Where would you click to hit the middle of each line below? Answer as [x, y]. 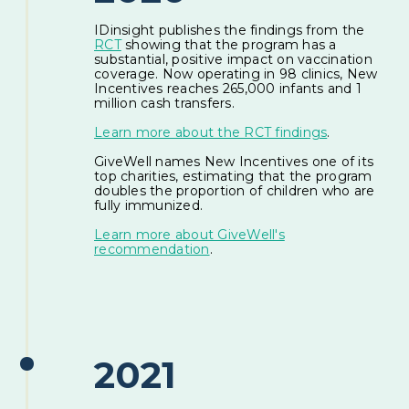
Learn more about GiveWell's [189, 234]
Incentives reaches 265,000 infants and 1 [228, 88]
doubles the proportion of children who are [235, 190]
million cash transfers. [164, 103]
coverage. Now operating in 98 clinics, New [236, 73]
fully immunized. [149, 205]
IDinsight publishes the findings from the [230, 30]
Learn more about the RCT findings [211, 132]
